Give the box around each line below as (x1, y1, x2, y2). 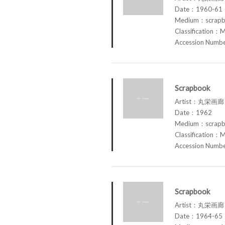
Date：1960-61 (175, 5, 222, 13)
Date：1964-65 (175, 211, 222, 220)
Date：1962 (175, 108, 212, 117)
